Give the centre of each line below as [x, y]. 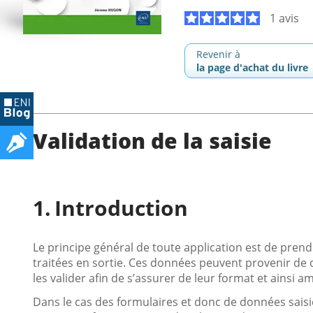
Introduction [121, 208]
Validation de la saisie [152, 141]
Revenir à [218, 54]
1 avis [283, 18]
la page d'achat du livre [252, 67]
